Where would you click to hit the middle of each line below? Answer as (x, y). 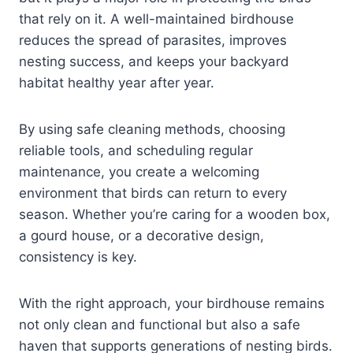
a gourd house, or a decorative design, (141, 236)
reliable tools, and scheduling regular (136, 151)
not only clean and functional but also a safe (160, 325)
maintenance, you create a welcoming (139, 172)
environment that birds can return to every (153, 193)
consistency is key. (78, 257)
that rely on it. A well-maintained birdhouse (156, 19)
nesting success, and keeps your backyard (154, 62)
